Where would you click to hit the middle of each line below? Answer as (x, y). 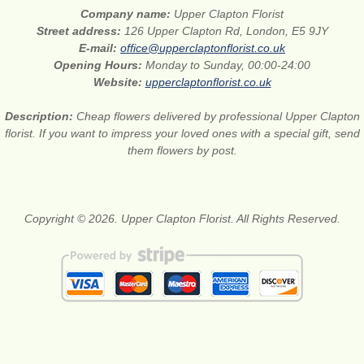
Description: (40, 117)
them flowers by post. (182, 151)
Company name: (127, 14)
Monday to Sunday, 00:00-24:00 (228, 65)
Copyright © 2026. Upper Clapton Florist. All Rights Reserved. (182, 219)
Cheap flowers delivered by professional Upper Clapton (218, 117)
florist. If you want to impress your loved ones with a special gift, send (182, 134)
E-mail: (100, 48)
